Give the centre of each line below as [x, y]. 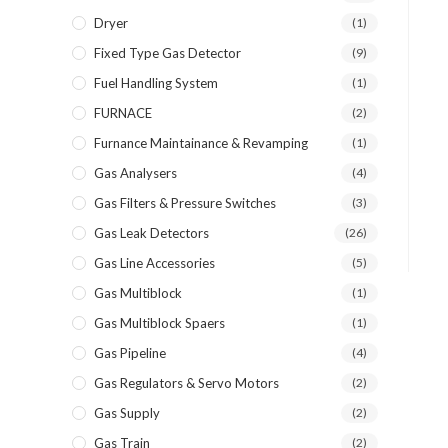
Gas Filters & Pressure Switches [185, 203]
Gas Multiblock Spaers [159, 323]
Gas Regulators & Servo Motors [186, 383]
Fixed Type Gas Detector [167, 53]
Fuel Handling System [156, 83]
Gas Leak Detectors [151, 233]
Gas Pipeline [130, 353]
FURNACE [123, 113]
